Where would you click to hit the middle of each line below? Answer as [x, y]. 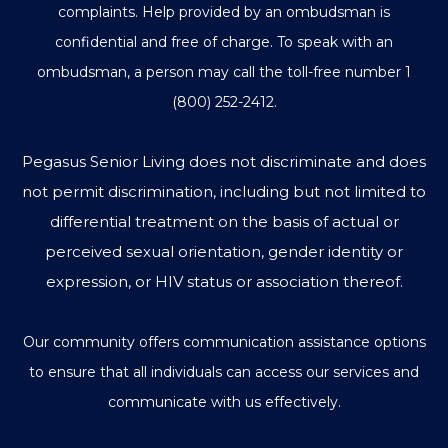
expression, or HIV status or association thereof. [224, 282]
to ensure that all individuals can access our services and [224, 372]
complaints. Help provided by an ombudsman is [224, 12]
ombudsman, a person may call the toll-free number [221, 72]
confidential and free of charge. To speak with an [224, 42]
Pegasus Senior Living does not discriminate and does [224, 162]
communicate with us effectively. [224, 402]
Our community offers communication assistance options [224, 342]
